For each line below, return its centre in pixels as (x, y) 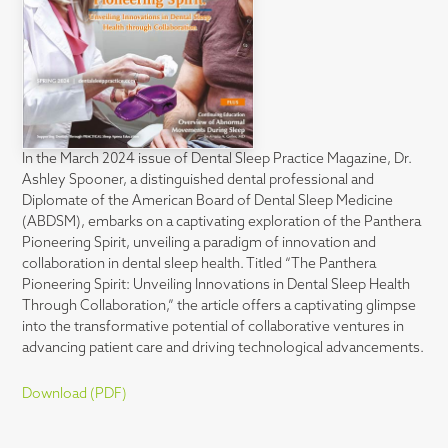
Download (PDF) (75, 395)
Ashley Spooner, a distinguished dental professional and (198, 181)
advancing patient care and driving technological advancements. (223, 349)
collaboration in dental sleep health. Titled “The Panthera (199, 265)
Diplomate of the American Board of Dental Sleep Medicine (208, 202)
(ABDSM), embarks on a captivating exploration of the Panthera (222, 223)
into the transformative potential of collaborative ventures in (213, 328)
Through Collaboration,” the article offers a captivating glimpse (219, 307)
